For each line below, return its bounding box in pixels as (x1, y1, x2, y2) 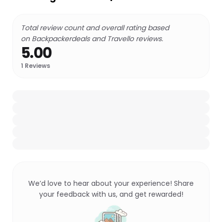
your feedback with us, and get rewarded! (39, 189, 183, 199)
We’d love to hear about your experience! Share (28, 178, 194, 188)
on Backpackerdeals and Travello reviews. (21, 34, 163, 44)
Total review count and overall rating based (21, 23, 169, 33)
